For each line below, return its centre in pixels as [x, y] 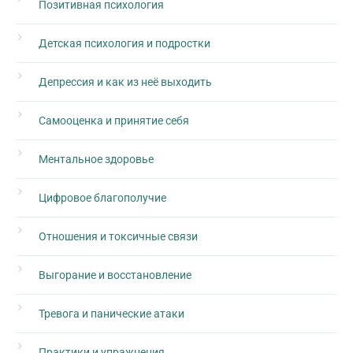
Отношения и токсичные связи [118, 237]
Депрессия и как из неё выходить [125, 82]
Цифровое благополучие [102, 198]
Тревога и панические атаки [111, 314]
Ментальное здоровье [96, 160]
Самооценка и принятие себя [114, 121]
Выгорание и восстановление [115, 275]
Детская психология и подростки [124, 44]
